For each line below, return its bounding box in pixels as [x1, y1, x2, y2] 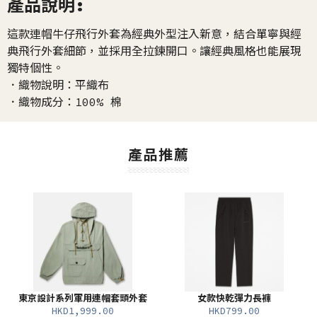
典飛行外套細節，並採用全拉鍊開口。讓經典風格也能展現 [7, 44, 301, 58]
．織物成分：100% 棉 [7, 95, 122, 109]
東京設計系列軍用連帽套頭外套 [18, 292, 147, 304]
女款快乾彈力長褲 [197, 292, 271, 304]
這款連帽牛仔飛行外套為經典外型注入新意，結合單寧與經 [7, 27, 301, 41]
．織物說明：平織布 [7, 78, 109, 92]
